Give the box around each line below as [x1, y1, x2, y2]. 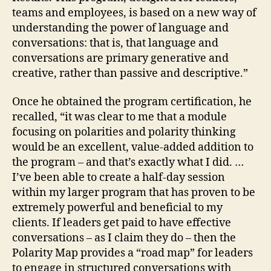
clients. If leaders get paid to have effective [12, 216, 231, 230]
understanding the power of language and [12, 21, 229, 35]
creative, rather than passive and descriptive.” [12, 66, 248, 80]
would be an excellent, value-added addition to [12, 140, 253, 155]
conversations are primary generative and [12, 51, 229, 65]
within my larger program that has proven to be [12, 186, 255, 200]
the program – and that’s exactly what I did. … [12, 155, 244, 170]
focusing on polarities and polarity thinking [12, 125, 236, 140]
